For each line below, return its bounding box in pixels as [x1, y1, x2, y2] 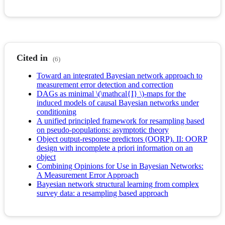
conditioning [37, 107, 76, 117]
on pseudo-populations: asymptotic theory [37, 126, 169, 135]
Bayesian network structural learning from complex [37, 180, 199, 189]
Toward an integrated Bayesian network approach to [37, 71, 202, 80]
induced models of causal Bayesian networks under [37, 98, 199, 107]
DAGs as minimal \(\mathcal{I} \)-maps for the [37, 89, 186, 98]
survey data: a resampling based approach [37, 189, 168, 198]
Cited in [17, 53, 48, 63]
